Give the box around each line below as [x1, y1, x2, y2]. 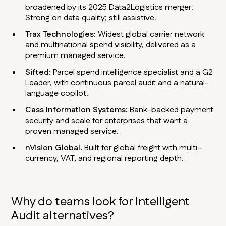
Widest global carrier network [96, 29, 205, 41]
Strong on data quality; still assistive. [25, 12, 157, 24]
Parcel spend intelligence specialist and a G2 [53, 67, 213, 79]
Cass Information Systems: [25, 104, 128, 117]
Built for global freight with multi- [82, 142, 202, 154]
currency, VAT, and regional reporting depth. [25, 153, 184, 165]
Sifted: [25, 67, 53, 79]
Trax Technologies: [25, 29, 96, 41]
